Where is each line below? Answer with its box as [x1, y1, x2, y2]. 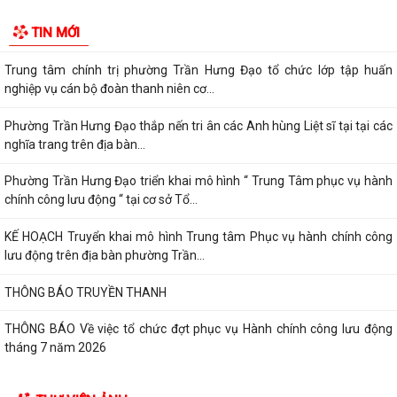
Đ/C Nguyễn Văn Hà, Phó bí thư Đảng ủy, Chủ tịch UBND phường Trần [4, 7, 393, 22]
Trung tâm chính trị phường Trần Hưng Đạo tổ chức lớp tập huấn [4, 63, 393, 78]
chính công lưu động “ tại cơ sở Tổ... [4, 192, 198, 207]
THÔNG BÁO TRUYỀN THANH [4, 284, 167, 300]
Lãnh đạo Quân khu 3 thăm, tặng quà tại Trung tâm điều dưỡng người [4, 377, 393, 392]
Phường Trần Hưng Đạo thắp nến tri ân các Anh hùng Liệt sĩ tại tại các [4, 118, 393, 133]
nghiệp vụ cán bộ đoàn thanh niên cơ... [4, 82, 214, 97]
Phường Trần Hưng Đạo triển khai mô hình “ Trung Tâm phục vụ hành [4, 174, 393, 189]
